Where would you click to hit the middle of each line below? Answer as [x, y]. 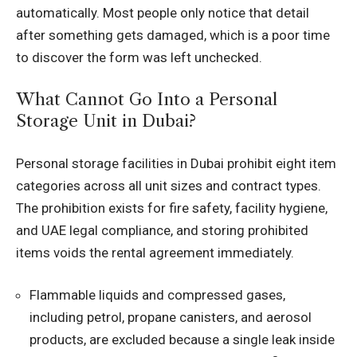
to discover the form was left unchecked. [139, 57]
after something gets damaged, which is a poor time [173, 35]
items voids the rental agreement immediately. [155, 252]
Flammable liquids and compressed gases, [157, 295]
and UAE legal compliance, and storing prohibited [162, 230]
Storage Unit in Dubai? [106, 121]
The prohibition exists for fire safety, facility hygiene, [172, 208]
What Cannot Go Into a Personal [147, 100]
